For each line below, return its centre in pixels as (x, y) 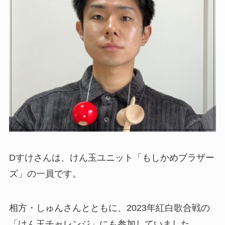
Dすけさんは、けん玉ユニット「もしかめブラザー (111, 157)
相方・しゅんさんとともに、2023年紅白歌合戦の (109, 208)
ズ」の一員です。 (45, 174)
